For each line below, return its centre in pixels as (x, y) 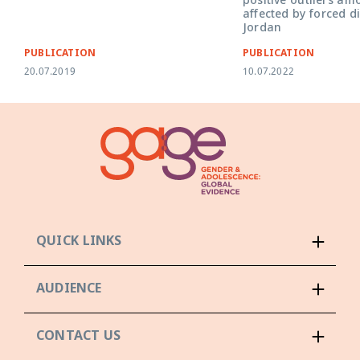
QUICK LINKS (79, 242)
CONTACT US (79, 337)
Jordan (262, 29)
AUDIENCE (69, 290)
